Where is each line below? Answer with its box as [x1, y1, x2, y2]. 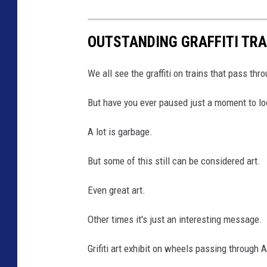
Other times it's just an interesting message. [88, 213, 262, 225]
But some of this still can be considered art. [88, 154, 260, 167]
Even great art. [88, 184, 145, 196]
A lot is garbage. [88, 125, 153, 138]
